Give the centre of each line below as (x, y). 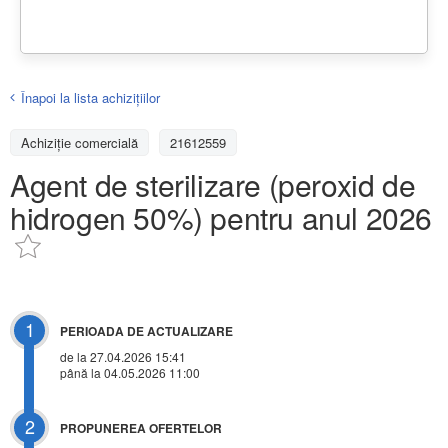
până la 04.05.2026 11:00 (130, 373)
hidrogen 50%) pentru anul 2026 (221, 217)
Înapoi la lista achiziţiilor (90, 97)
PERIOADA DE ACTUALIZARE (146, 331)
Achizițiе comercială (79, 142)
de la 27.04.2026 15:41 (123, 357)
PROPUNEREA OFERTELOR (141, 428)
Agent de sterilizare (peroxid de (213, 184)
